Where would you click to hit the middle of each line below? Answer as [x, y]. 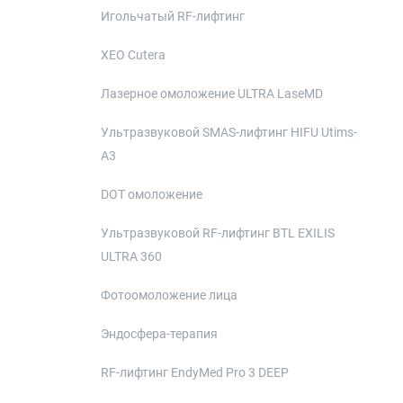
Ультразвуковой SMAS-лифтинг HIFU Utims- [229, 132]
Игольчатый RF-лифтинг [173, 16]
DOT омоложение [152, 194]
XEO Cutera [133, 55]
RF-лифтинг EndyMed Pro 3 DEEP [195, 372]
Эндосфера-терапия [159, 334]
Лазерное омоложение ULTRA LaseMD [212, 94]
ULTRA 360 [131, 256]
